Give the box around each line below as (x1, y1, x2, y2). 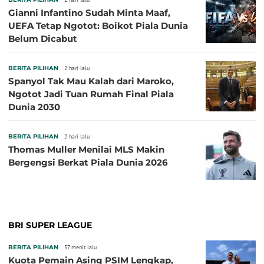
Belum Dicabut (8, 33, 77, 45)
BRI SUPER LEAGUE (8, 220, 92, 231)
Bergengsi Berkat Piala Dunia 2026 (8, 157, 168, 169)
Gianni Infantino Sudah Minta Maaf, (8, 7, 170, 19)
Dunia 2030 (8, 101, 60, 113)
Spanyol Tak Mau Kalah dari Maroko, (8, 75, 174, 87)
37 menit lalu (64, 243, 97, 252)
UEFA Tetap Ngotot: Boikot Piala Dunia (8, 20, 188, 32)
